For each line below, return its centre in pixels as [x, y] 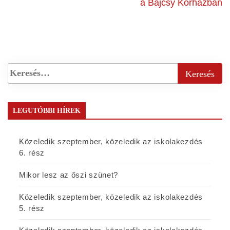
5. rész [32, 208]
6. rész [32, 152]
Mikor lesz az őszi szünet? [69, 175]
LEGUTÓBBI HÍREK [47, 110]
